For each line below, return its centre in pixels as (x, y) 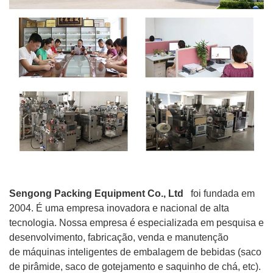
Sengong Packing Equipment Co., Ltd (96, 194)
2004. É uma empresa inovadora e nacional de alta (119, 208)
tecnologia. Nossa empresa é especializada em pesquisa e (136, 223)
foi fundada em (219, 194)
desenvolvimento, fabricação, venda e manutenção (119, 238)
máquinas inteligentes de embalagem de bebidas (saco (142, 252)
